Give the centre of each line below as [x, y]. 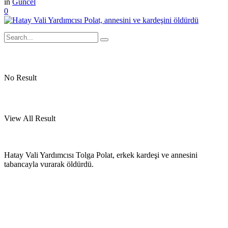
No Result [20, 77]
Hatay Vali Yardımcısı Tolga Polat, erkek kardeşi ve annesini [101, 155]
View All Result [30, 118]
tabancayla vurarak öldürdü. [49, 164]
